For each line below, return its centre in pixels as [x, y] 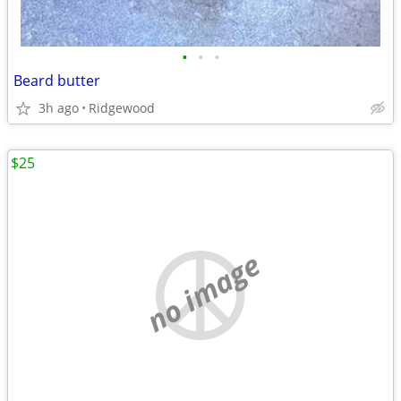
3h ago [59, 108]
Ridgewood [122, 108]
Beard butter [57, 81]
